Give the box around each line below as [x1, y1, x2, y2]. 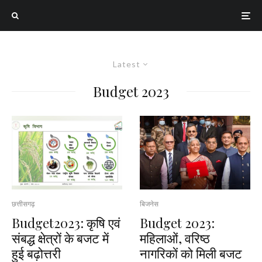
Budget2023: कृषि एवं [12, 213, 120, 232]
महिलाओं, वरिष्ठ [140, 229, 210, 247]
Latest [113, 59, 140, 69]
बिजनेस [140, 199, 158, 208]
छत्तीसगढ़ [12, 199, 35, 208]
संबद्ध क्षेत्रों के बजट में [12, 229, 109, 247]
